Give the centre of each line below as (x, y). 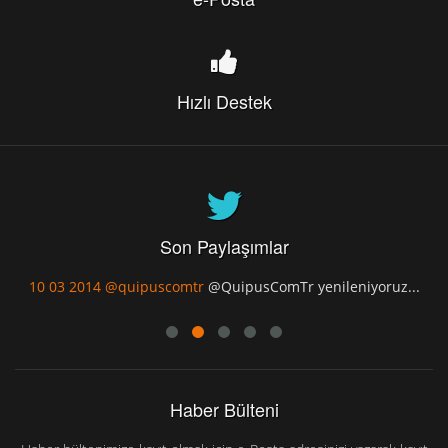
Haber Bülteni (224, 408)
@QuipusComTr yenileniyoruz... (313, 286)
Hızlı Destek (224, 100)
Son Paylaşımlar (224, 245)
